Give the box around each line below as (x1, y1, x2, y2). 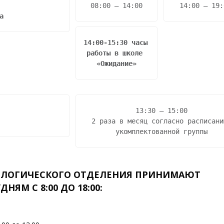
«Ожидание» (96, 59, 136, 67)
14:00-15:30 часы (83, 38, 147, 46)
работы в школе (86, 49, 142, 57)
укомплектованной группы (115, 127, 207, 135)
